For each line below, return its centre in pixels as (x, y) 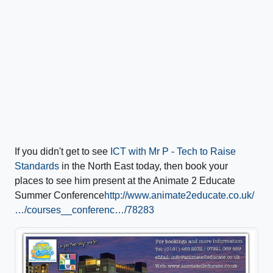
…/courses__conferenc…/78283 (84, 210)
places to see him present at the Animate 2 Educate (125, 181)
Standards (37, 166)
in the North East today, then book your (144, 166)
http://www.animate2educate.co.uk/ (179, 196)
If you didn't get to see (62, 152)
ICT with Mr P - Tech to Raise (173, 152)
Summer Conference (59, 196)
